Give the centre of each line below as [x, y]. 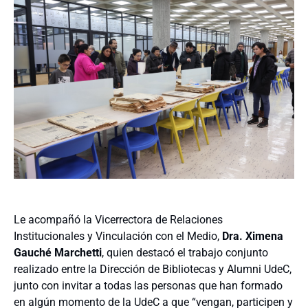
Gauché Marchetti [58, 253]
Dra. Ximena [253, 236]
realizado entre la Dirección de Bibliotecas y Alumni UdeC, [153, 269]
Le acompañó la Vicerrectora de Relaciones [118, 220]
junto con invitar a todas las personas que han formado [148, 286]
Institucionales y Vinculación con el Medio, [117, 236]
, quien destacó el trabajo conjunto [185, 253]
